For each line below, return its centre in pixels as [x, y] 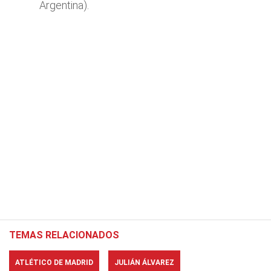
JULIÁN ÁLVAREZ [144, 263]
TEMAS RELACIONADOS [64, 235]
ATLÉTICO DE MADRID [54, 263]
